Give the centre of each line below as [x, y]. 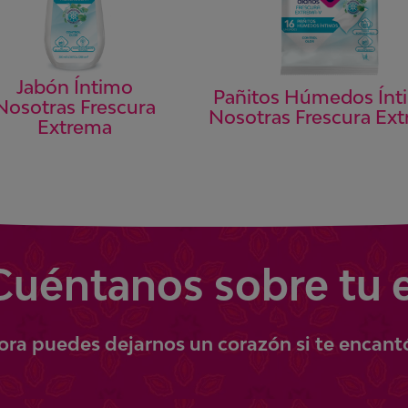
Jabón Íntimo [74, 87]
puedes [66, 344]
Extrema [74, 127]
